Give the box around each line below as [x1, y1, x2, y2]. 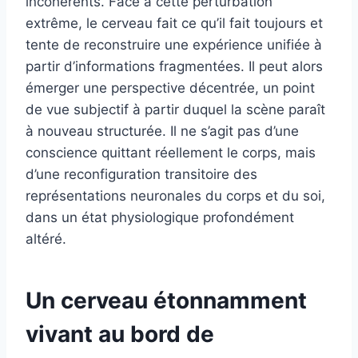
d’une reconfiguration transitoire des [26, 165, 257, 182]
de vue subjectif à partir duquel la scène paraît [26, 101, 325, 117]
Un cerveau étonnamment [26, 286, 307, 314]
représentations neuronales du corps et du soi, [26, 187, 325, 204]
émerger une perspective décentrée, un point [26, 79, 315, 96]
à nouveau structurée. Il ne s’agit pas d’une [26, 122, 299, 139]
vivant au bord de [26, 320, 214, 348]
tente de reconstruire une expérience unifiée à [26, 36, 322, 53]
